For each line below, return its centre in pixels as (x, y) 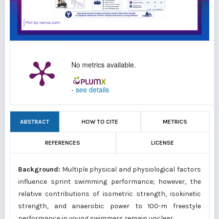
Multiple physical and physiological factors (131, 170)
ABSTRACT (35, 122)
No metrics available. (104, 65)
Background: (39, 170)
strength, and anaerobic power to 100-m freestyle (109, 206)
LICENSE (162, 143)
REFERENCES (63, 143)
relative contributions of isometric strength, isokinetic (109, 194)
